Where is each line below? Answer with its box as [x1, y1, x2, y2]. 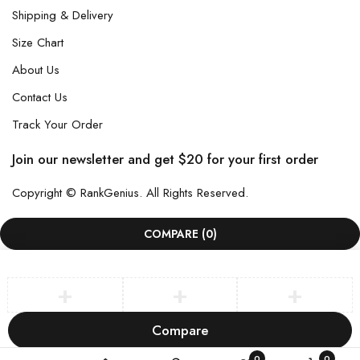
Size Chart [12, 34, 63, 51]
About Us [12, 61, 59, 79]
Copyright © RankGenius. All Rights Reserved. [12, 184, 248, 202]
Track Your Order [12, 116, 103, 133]
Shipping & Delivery [12, 6, 113, 24]
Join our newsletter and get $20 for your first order [12, 149, 318, 169]
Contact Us [12, 88, 67, 106]
